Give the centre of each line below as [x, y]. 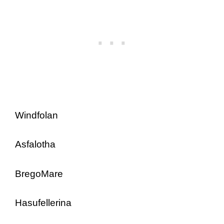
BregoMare [39, 173]
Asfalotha [35, 144]
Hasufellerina [43, 203]
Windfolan [36, 115]
